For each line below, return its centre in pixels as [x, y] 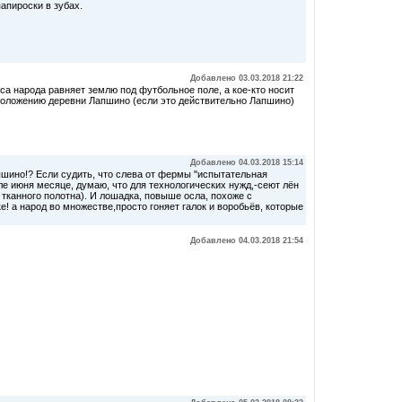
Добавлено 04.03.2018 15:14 [247, 162]
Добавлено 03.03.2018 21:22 [247, 78]
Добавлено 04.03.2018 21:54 [247, 240]
